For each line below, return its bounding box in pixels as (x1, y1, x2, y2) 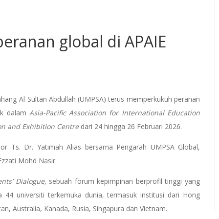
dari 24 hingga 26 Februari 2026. (81, 122, 182, 131)
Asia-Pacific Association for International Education (29, 108, 200, 118)
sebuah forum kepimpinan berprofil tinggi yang (46, 176, 200, 186)
